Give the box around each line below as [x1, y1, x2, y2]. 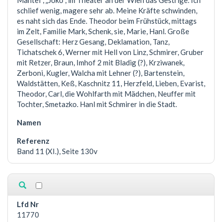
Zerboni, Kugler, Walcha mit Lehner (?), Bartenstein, [17, 68, 184, 78]
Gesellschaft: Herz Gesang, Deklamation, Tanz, [17, 37, 169, 47]
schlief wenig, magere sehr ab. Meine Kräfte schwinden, [17, 6, 197, 15]
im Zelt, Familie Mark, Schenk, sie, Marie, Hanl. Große [17, 27, 189, 36]
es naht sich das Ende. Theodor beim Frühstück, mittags [17, 16, 197, 26]
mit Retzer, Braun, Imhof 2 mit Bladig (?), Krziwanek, [17, 58, 184, 67]
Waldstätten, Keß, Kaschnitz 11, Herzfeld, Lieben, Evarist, [17, 79, 205, 88]
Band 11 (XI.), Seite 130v [17, 147, 98, 156]
